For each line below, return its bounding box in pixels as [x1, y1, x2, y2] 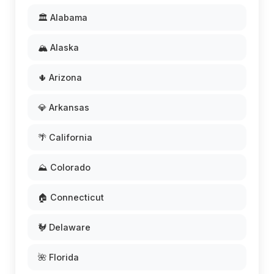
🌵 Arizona [38, 72, 82, 83]
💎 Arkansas [38, 102, 89, 113]
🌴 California [38, 132, 92, 143]
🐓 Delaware [38, 222, 91, 232]
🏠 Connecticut [38, 192, 104, 202]
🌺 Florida [38, 252, 79, 262]
